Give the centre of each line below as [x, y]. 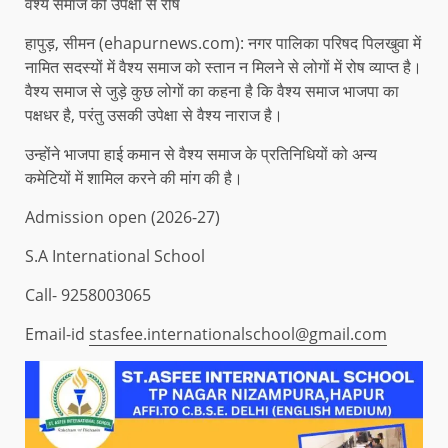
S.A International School [115, 255]
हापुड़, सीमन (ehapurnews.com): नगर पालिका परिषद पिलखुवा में [223, 42]
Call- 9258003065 [88, 294]
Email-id [57, 333]
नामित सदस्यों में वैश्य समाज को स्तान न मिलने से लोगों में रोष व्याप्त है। [223, 66]
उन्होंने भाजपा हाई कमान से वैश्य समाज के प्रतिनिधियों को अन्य [201, 153]
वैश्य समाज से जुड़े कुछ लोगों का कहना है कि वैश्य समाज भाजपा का [212, 90]
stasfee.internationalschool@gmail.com [238, 333]
